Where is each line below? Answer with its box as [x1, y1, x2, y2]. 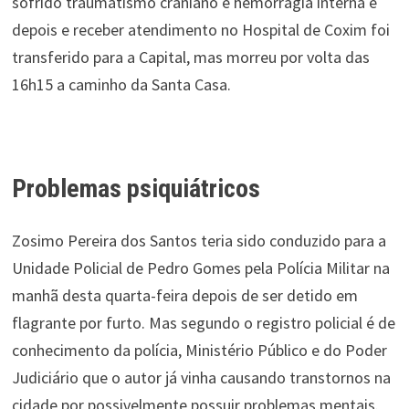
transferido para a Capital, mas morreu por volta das [11, 47, 370, 68]
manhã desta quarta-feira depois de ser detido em [11, 285, 358, 306]
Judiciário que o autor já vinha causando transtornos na [11, 367, 391, 388]
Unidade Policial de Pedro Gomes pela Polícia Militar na [11, 257, 390, 278]
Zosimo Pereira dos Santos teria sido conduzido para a [11, 230, 386, 251]
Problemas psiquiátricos [11, 173, 260, 204]
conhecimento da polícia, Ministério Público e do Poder [11, 340, 387, 361]
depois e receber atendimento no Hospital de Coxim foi [11, 19, 390, 40]
